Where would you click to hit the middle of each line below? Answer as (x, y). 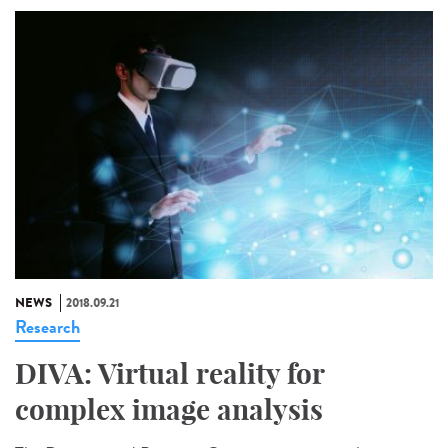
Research (47, 326)
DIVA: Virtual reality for (169, 373)
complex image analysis (169, 409)
